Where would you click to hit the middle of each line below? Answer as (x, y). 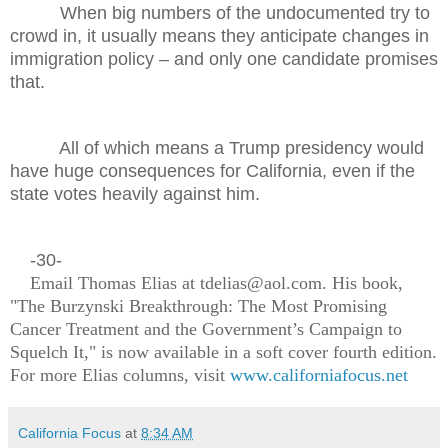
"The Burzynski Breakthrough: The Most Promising (198, 305)
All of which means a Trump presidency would (217, 147)
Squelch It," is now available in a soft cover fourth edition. (223, 351)
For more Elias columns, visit (120, 374)
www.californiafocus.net (319, 374)
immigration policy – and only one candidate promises (224, 58)
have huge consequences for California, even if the (212, 170)
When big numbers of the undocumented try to (220, 12)
